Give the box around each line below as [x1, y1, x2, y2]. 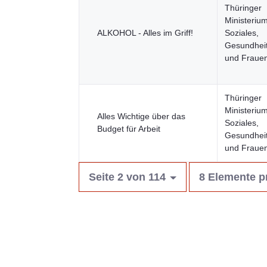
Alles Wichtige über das [97, 111, 185, 121]
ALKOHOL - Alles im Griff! [97, 28, 193, 38]
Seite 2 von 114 [89, 171, 166, 183]
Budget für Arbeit [97, 124, 160, 133]
